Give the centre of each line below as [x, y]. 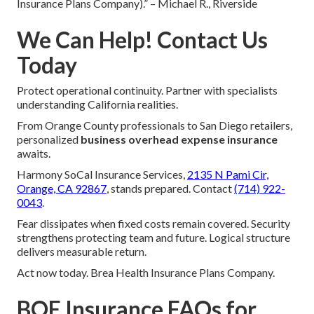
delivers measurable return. [82, 251]
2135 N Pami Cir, [228, 174]
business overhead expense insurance [179, 139]
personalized [49, 139]
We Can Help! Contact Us [142, 39]
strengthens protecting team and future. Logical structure [153, 237]
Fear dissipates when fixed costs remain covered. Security [153, 223]
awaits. [34, 153]
